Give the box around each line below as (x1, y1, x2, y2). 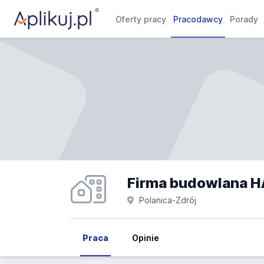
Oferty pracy (115, 14, 167, 24)
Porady (230, 14, 259, 24)
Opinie (132, 233, 159, 243)
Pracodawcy (173, 14, 223, 24)
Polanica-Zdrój (138, 195, 196, 205)
